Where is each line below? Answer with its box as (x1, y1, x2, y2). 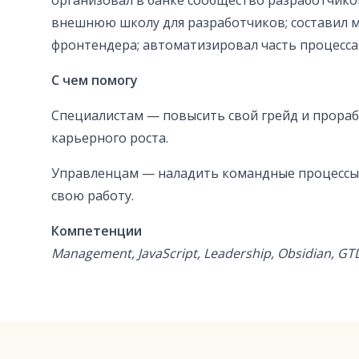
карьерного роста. (51, 129, 168, 147)
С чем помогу (51, 71, 138, 90)
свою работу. (51, 187, 134, 205)
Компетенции (51, 222, 142, 240)
